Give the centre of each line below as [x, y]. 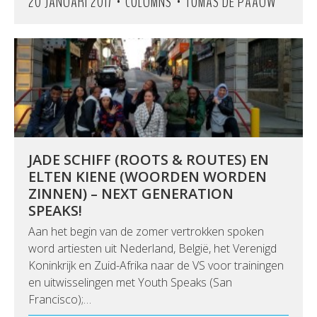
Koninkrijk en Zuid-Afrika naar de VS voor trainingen [156, 265]
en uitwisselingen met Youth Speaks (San [130, 282]
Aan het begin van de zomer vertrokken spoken [146, 231]
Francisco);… [60, 299]
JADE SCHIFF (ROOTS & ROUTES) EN [149, 160]
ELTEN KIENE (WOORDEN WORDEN [148, 177]
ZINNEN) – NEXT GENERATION [131, 194]
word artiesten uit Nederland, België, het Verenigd [152, 248]
